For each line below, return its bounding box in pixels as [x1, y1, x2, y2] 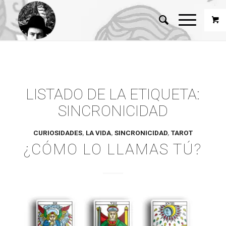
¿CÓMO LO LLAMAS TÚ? [24, 140, 202, 158]
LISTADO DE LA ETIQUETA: [26, 85, 200, 103]
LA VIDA [85, 129, 111, 137]
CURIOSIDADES [33, 129, 82, 137]
